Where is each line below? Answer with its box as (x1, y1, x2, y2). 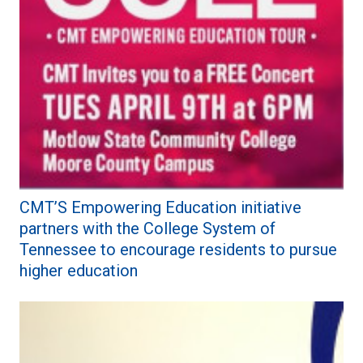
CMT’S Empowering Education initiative (19, 197, 301, 217)
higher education (19, 260, 138, 280)
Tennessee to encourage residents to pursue (19, 239, 337, 259)
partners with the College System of (19, 218, 275, 238)
